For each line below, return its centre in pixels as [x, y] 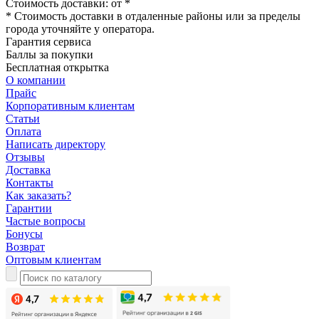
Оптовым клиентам [53, 259]
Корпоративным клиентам [70, 105]
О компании [36, 80]
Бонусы [24, 234]
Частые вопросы [46, 221]
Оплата [23, 131]
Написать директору [56, 144]
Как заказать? [38, 195]
